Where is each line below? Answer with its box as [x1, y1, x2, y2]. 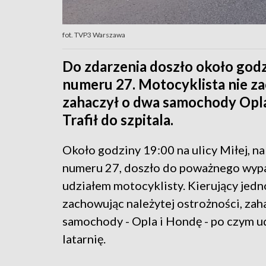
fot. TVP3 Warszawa [62, 30, 125, 40]
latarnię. [62, 232, 106, 246]
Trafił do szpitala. [62, 111, 173, 129]
